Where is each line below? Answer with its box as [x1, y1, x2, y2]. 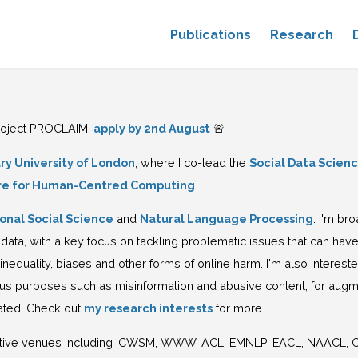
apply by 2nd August [93, 121, 211, 136]
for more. [213, 301, 265, 316]
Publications [169, 27, 251, 42]
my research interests [84, 301, 213, 316]
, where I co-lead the [135, 155, 250, 169]
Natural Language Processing [140, 212, 314, 226]
